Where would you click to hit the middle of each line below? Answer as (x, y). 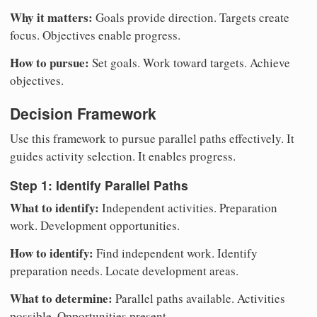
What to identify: (54, 207)
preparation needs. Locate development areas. (124, 270)
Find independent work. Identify (175, 253)
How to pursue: (50, 62)
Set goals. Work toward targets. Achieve (190, 62)
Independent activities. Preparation (188, 207)
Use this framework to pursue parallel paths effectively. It (152, 139)
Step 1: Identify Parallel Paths (99, 185)
